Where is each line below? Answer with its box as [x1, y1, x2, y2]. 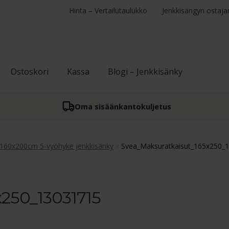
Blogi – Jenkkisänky [108, 66, 182, 78]
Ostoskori [11, 66, 49, 78]
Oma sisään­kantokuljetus [74, 101, 171, 111]
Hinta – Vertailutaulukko [69, 6, 148, 15]
